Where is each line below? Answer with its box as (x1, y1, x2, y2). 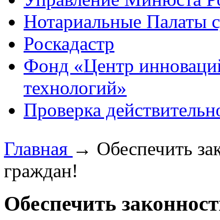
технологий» (24, 77, 127, 99)
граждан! (4, 160, 78, 182)
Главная (4, 138, 73, 160)
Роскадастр (24, 33, 114, 55)
